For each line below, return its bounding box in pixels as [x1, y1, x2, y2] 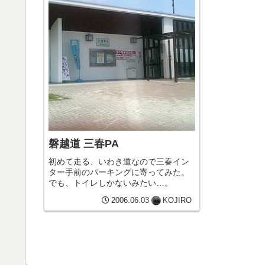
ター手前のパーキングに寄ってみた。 [49, 167, 189, 177]
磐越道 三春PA [49, 137, 119, 150]
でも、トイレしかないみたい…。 [49, 177, 173, 188]
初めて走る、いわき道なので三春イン [49, 156, 189, 166]
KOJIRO [163, 196, 192, 205]
